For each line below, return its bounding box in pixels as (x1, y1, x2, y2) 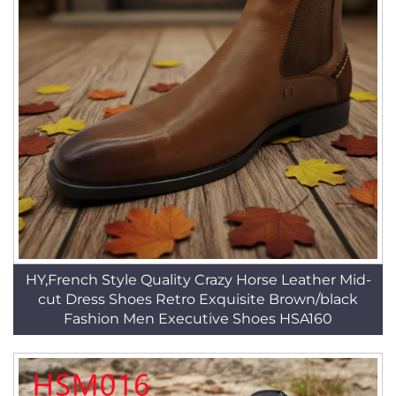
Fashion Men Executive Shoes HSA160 (64, 310, 332, 327)
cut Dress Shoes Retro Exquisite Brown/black (38, 291, 358, 308)
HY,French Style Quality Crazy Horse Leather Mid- (25, 271, 371, 288)
